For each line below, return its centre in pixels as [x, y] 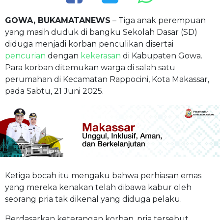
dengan [63, 55]
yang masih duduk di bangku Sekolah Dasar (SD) [101, 32]
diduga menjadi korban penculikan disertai [89, 44]
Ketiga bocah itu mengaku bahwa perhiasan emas [103, 175]
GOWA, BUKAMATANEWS [58, 20]
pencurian [25, 55]
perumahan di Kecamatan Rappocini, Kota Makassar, [107, 79]
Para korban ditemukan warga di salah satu [90, 67]
